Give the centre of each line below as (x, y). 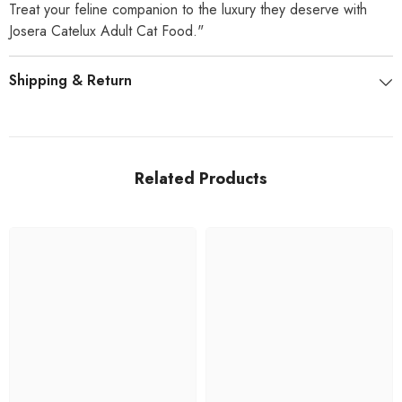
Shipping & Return (70, 81)
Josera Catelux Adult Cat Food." (106, 31)
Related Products (201, 179)
